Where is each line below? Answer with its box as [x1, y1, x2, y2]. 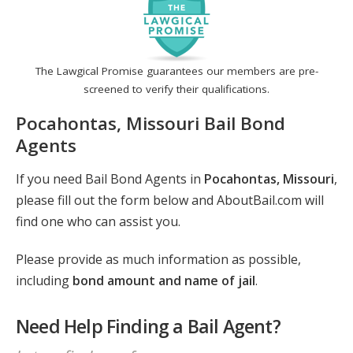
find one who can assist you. [16, 213, 180, 231]
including [16, 272, 72, 290]
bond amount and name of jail [72, 272, 255, 290]
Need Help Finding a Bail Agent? [16, 314, 281, 340]
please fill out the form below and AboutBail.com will [16, 191, 324, 210]
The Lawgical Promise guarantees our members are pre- [35, 64, 318, 79]
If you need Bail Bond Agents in [16, 170, 204, 188]
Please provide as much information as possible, [16, 251, 301, 269]
